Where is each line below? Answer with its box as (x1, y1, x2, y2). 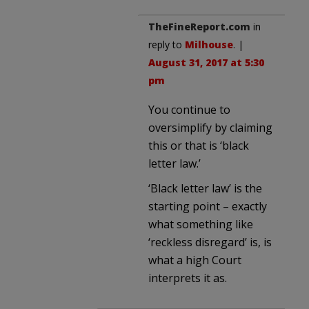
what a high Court (148, 252, 241, 268)
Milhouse (185, 37, 233, 51)
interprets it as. (148, 270, 227, 286)
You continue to (148, 101, 230, 117)
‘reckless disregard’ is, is (148, 234, 272, 250)
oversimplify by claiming (148, 119, 272, 135)
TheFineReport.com (148, 19, 250, 33)
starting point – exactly (148, 198, 267, 214)
